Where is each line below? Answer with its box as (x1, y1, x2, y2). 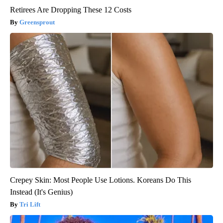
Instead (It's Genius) (10, 188, 73, 197)
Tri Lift (19, 201, 40, 209)
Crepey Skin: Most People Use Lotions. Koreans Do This (10, 176, 191, 185)
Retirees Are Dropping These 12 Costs (10, 5, 131, 14)
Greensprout (19, 18, 55, 26)
